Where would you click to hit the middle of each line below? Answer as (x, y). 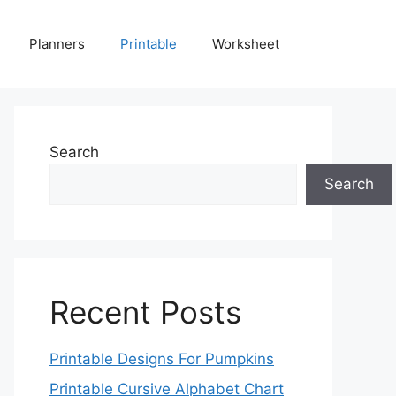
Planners (57, 44)
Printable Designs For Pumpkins (162, 359)
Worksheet (246, 44)
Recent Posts (145, 312)
